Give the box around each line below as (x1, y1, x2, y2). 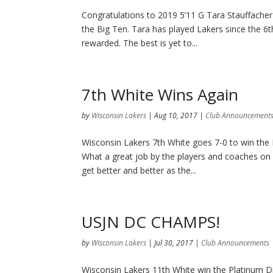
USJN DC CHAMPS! (82, 211, 221, 233)
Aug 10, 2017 (154, 110, 198, 121)
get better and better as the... (82, 165, 197, 176)
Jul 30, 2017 (154, 238, 194, 248)
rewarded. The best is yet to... (82, 37, 198, 49)
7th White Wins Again (82, 83, 239, 105)
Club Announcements (201, 238, 270, 248)
